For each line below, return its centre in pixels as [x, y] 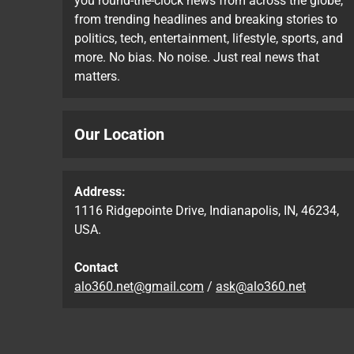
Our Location [119, 135]
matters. [97, 77]
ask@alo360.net [261, 287]
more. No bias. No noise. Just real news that [197, 58]
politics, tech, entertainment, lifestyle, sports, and [209, 39]
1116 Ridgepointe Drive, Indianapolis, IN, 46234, [207, 211]
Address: [100, 192]
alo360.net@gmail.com [139, 287]
